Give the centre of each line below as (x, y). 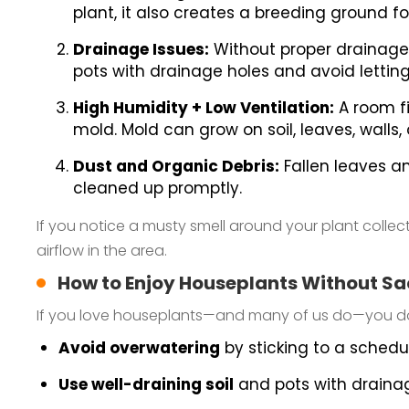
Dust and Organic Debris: (176, 166)
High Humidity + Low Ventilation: (204, 108)
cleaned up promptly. (157, 188)
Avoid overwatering (139, 348)
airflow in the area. (102, 251)
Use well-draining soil (146, 384)
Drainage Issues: (141, 49)
